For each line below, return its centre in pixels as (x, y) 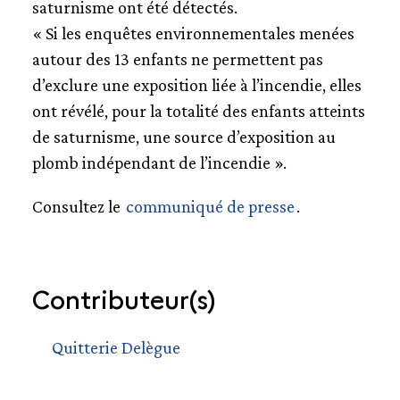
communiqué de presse (210, 206)
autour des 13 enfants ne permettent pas (177, 58)
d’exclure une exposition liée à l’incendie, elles (196, 84)
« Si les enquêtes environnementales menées (193, 33)
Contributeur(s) (123, 297)
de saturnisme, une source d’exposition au (183, 136)
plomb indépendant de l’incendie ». (159, 162)
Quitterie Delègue (116, 347)
